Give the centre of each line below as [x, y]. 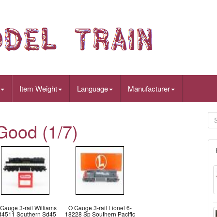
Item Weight [38, 88]
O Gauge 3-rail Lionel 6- [100, 208]
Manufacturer [149, 88]
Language [93, 88]
